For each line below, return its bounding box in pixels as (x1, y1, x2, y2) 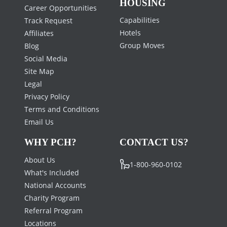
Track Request (24, 15, 72, 25)
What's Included (24, 167, 79, 177)
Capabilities (120, 15, 160, 25)
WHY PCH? (24, 136, 77, 147)
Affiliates (24, 28, 54, 38)
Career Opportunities (24, 3, 97, 13)
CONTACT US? (120, 136, 188, 147)
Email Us (24, 117, 54, 127)
